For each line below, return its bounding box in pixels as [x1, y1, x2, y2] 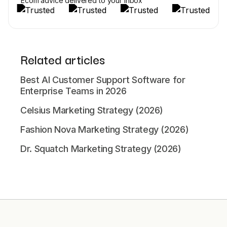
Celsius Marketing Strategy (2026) [20, 104, 164, 116]
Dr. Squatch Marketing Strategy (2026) [20, 143, 181, 154]
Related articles [20, 49, 105, 68]
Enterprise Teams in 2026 [20, 85, 127, 96]
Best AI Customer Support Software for [20, 74, 185, 85]
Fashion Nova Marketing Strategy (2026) [20, 124, 189, 135]
